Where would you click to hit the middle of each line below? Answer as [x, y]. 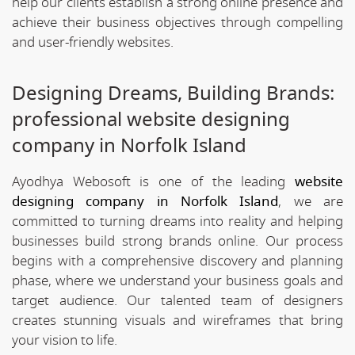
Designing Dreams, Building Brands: [173, 93]
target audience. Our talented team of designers [177, 300]
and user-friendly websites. [93, 42]
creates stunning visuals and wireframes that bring [177, 320]
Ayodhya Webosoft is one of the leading [153, 181]
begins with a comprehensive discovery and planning [177, 261]
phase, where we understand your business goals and [177, 281]
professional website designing [151, 119]
